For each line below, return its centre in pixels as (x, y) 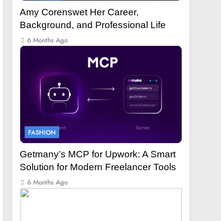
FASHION (42, 133)
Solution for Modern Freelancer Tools (98, 167)
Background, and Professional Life (93, 25)
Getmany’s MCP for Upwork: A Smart (98, 154)
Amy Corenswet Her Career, (79, 12)
